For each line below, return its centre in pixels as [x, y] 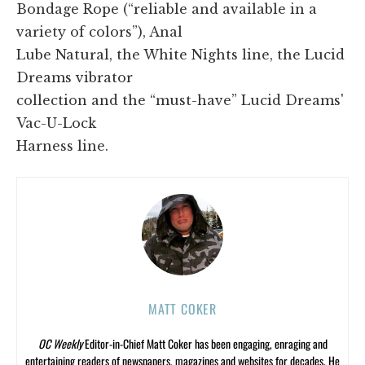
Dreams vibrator [75, 77]
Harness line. [62, 145]
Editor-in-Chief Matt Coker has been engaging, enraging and [204, 343]
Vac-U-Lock [56, 123]
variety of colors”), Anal [99, 31]
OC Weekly [60, 343]
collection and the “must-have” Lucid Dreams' [180, 100]
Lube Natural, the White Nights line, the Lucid [180, 54]
